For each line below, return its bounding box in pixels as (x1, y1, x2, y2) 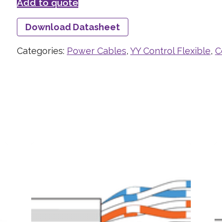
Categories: (16, 45, 67, 56)
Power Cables (66, 45, 126, 56)
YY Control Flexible (130, 45, 211, 56)
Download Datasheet (25, 21, 120, 32)
